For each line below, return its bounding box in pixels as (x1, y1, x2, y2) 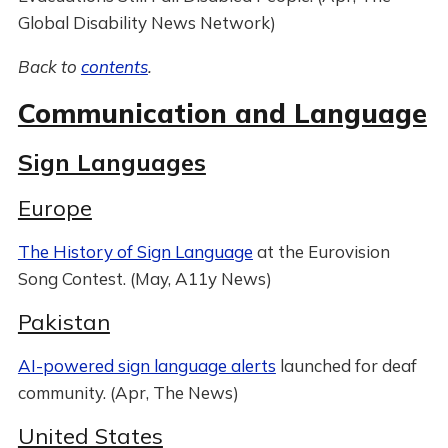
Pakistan (17, 308, 110, 336)
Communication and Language (17, 96, 427, 130)
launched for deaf (275, 355, 417, 376)
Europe (17, 194, 92, 222)
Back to (17, 56, 81, 77)
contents (80, 56, 148, 77)
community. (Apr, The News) (17, 382, 239, 403)
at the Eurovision (252, 241, 390, 262)
